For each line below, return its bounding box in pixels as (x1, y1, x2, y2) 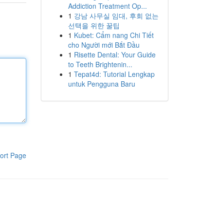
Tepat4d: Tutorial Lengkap (73, 69, 155, 79)
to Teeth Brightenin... (68, 59, 132, 69)
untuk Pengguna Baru (68, 79, 135, 89)
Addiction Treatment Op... (68, 1, 147, 11)
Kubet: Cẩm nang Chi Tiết (73, 30, 154, 40)
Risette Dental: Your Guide (73, 50, 156, 59)
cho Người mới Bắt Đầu (68, 40, 140, 50)
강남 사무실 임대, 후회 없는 (73, 11, 159, 20)
